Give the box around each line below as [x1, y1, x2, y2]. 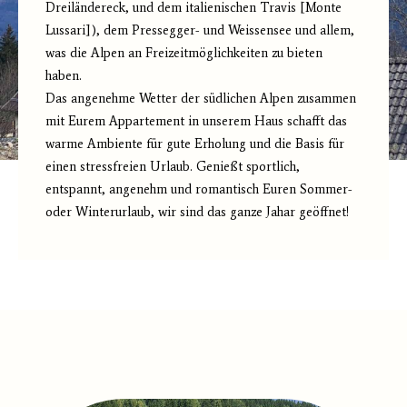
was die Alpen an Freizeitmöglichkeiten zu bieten [45, 45, 323, 62]
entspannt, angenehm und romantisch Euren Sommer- [45, 181, 352, 198]
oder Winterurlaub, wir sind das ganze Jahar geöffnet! [45, 203, 349, 221]
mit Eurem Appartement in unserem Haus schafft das [45, 113, 347, 130]
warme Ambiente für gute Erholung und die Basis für [45, 135, 344, 153]
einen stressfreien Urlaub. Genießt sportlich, [45, 158, 300, 175]
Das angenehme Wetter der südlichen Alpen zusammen [45, 90, 356, 107]
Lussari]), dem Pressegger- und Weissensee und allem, [45, 22, 354, 39]
